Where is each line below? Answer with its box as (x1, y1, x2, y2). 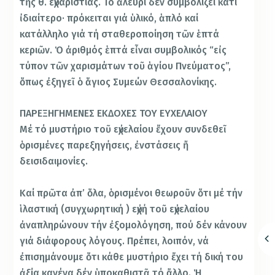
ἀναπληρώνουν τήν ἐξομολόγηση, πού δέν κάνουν (20, 219, 247, 231)
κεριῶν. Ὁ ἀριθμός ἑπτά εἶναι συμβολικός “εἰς (20, 44, 227, 56)
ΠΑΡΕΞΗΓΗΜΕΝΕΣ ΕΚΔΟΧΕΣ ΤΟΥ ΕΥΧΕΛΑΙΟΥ (20, 107, 208, 120)
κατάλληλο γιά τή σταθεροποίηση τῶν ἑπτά (20, 28, 220, 40)
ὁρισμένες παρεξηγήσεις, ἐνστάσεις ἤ (20, 139, 189, 152)
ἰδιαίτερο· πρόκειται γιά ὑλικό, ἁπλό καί (20, 12, 199, 24)
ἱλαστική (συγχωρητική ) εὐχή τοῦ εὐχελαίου (20, 203, 210, 215)
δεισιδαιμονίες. (20, 155, 88, 168)
